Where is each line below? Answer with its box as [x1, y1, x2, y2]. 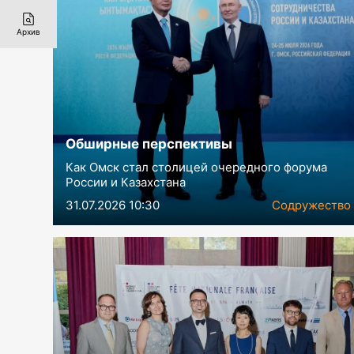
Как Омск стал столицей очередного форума [66, 160, 328, 175]
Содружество [272, 198, 352, 213]
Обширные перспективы [66, 136, 233, 153]
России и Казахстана [66, 175, 186, 190]
